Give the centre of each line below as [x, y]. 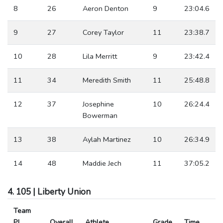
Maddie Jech [102, 163]
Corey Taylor [103, 32]
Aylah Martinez [107, 139]
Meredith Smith [107, 80]
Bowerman [100, 115]
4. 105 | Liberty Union [49, 192]
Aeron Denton [106, 8]
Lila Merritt [100, 56]
